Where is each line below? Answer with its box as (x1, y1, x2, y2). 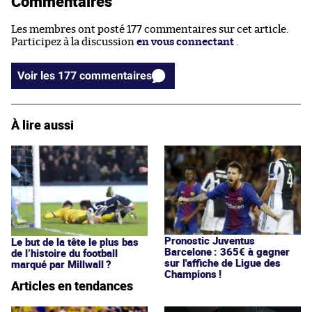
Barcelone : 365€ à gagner (164, 244, 290, 258)
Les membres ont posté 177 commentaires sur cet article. (11, 24, 288, 35)
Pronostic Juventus (164, 233, 255, 247)
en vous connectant (136, 36, 234, 47)
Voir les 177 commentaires (79, 68, 152, 82)
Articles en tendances (11, 276, 133, 294)
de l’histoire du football (11, 245, 118, 260)
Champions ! (164, 266, 221, 281)
